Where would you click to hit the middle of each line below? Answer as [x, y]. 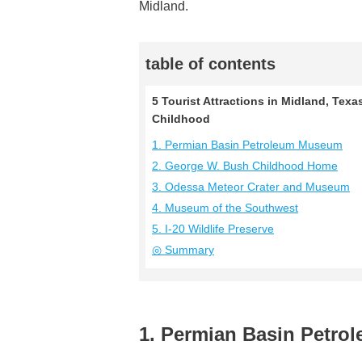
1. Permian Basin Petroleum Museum [247, 145]
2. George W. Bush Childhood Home [245, 166]
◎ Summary [183, 250]
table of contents [210, 64]
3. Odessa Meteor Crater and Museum [251, 187]
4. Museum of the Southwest [225, 208]
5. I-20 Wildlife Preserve [213, 229]
